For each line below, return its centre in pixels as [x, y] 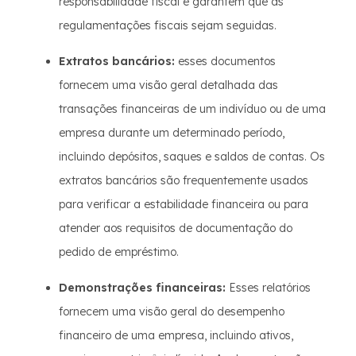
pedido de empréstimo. [119, 252]
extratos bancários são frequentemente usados [184, 180]
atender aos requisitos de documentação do [176, 228]
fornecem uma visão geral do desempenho [172, 311]
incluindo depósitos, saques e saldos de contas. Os [192, 157]
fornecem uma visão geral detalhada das [168, 85]
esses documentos [225, 61]
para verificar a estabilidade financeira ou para [184, 204]
